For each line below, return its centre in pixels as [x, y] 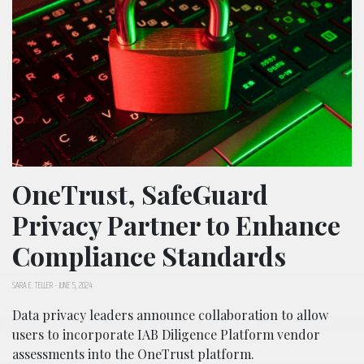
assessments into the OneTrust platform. [133, 353]
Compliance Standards [149, 255]
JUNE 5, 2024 [76, 284]
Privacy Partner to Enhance [176, 224]
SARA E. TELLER [32, 284]
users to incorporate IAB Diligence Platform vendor [166, 334]
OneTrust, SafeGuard [140, 193]
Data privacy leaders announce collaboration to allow [170, 314]
